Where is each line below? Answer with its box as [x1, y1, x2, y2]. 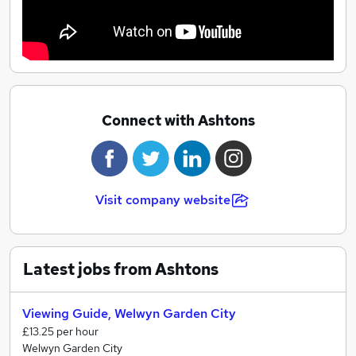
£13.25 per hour [22, 323, 99, 339]
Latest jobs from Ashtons [23, 258, 219, 280]
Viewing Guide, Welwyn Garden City [22, 304, 236, 322]
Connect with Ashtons [101, 110, 255, 130]
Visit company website [95, 191, 230, 208]
